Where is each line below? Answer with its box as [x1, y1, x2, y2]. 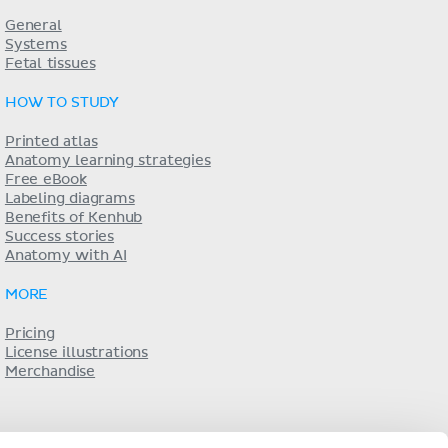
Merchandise [4, 365, 96, 379]
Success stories [4, 230, 115, 244]
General [4, 19, 62, 33]
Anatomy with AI [4, 249, 127, 263]
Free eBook [4, 173, 87, 187]
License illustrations [4, 346, 149, 360]
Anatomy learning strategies [4, 154, 211, 168]
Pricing [4, 327, 55, 341]
